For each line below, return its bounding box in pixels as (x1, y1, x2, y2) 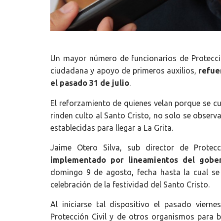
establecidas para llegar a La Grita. (50, 123, 173, 132)
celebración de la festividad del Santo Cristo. (50, 180, 210, 189)
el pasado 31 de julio (50, 78, 129, 88)
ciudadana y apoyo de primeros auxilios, (50, 66, 199, 75)
